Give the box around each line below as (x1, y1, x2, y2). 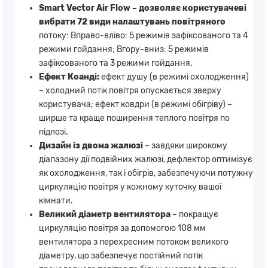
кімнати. (39, 195, 73, 206)
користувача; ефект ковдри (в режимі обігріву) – (39, 99, 232, 109)
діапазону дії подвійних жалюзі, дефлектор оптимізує (39, 154, 252, 165)
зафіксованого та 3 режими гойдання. (39, 57, 193, 68)
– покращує (170, 209, 218, 220)
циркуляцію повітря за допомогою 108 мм (39, 223, 206, 233)
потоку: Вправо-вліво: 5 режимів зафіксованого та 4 (39, 30, 248, 41)
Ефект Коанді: (39, 71, 99, 82)
